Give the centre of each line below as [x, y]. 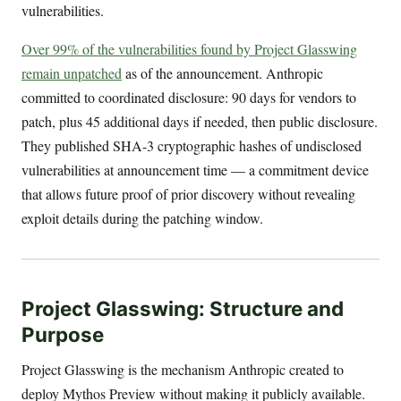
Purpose [63, 335]
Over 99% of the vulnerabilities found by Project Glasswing [189, 48]
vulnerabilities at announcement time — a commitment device [195, 169]
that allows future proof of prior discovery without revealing [188, 193]
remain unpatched [72, 73]
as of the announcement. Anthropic [222, 73]
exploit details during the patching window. [142, 218]
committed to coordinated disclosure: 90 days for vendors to [189, 97]
